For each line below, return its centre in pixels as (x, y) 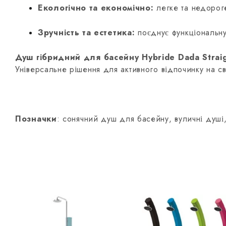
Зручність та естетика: (87, 32)
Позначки (36, 119)
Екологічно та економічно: (96, 8)
